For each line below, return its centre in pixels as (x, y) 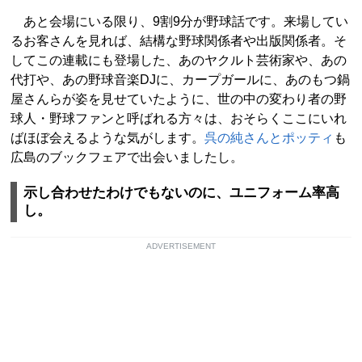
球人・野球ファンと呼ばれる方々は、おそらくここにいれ (179, 119)
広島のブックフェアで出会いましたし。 (127, 158)
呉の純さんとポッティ (269, 138)
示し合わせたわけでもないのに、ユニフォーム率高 (181, 193)
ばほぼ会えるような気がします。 (107, 138)
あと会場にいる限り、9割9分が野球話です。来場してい (179, 22)
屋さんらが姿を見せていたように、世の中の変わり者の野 (179, 99)
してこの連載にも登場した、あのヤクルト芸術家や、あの (179, 61)
